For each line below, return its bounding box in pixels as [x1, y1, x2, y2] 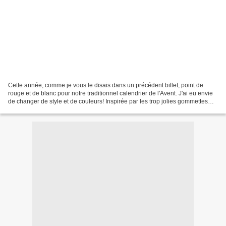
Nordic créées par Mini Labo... [8, 105, 90, 113]
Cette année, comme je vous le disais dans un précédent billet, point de [8, 81, 203, 89]
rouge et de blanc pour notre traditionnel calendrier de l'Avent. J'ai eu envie [8, 89, 213, 97]
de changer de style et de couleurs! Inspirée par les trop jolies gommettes [8, 97, 208, 105]
